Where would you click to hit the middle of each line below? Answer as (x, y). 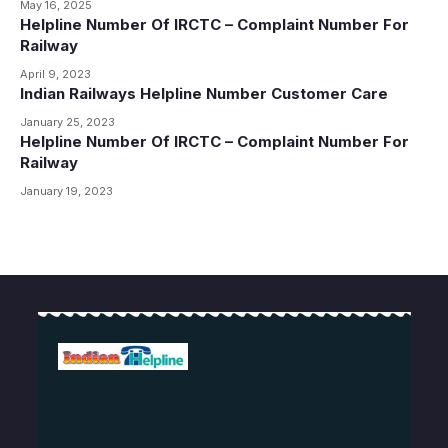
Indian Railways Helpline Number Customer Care (204, 93)
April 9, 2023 (55, 74)
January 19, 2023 (66, 191)
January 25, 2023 (67, 122)
